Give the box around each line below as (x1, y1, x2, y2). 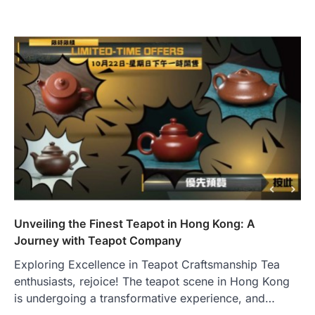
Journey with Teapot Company (14, 233, 181, 248)
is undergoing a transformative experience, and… (14, 291, 275, 306)
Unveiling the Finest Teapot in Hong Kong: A (14, 217, 255, 231)
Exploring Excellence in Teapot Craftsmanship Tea (14, 257, 280, 272)
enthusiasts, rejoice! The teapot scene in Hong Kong (14, 274, 290, 289)
